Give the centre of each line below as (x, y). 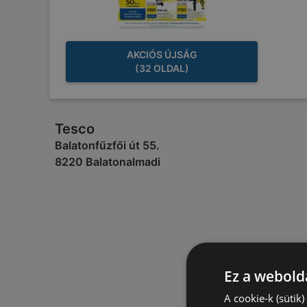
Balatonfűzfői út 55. (107, 145)
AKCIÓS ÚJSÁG (162, 54)
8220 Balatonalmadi (108, 162)
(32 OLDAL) (162, 68)
